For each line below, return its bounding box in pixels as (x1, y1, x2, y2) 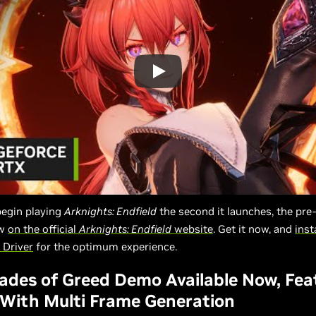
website (171, 222, 213, 236)
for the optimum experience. (33, 240, 177, 253)
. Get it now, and (213, 222, 295, 236)
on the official (8, 222, 79, 236)
